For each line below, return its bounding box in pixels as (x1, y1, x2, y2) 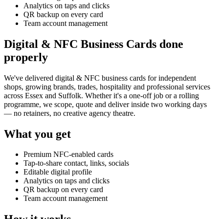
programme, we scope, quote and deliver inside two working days (4, 100, 207, 109)
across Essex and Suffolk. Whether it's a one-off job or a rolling (4, 91, 199, 100)
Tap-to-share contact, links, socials (23, 159, 129, 168)
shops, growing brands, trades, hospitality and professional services (4, 82, 210, 91)
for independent (146, 73, 196, 82)
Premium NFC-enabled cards (23, 150, 113, 159)
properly (4, 50, 48, 64)
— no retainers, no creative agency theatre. (4, 109, 135, 117)
